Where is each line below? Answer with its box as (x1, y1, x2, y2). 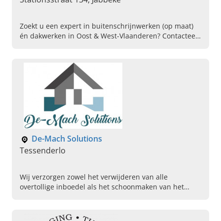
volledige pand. (20, 192, 71, 202)
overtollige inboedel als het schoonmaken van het (20, 182, 184, 192)
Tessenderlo (20, 145, 66, 156)
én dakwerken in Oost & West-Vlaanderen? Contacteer (20, 31, 198, 41)
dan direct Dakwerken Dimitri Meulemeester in (20, 41, 175, 51)
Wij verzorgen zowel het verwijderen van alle (20, 172, 168, 182)
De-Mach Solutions (32, 133, 102, 145)
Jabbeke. (20, 51, 48, 61)
